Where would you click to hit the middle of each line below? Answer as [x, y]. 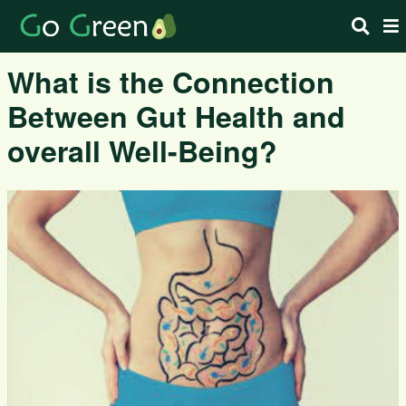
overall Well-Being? [142, 150]
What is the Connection [171, 82]
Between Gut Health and [176, 116]
